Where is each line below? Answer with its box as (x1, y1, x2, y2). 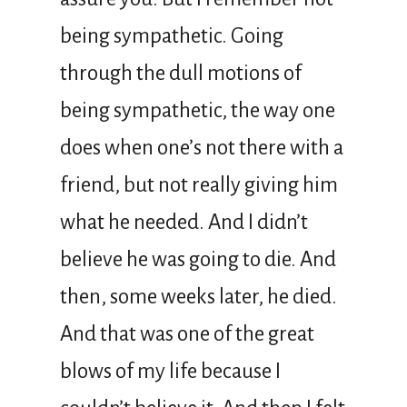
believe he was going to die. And (60, 247, 336, 271)
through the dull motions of (60, 61, 302, 84)
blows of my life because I (60, 359, 281, 382)
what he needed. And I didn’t (60, 210, 308, 233)
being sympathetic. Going (60, 24, 283, 47)
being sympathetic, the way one (60, 98, 335, 122)
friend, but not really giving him (60, 173, 338, 196)
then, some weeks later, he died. (60, 284, 337, 308)
